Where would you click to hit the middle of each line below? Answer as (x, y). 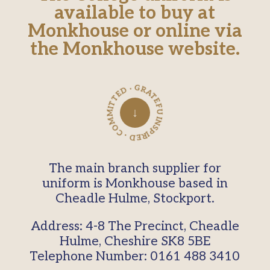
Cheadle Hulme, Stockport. (135, 199)
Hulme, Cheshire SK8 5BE (135, 241)
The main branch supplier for (135, 168)
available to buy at (135, 13)
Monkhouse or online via (135, 31)
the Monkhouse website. (135, 49)
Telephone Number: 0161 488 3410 (135, 256)
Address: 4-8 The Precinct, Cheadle (135, 226)
